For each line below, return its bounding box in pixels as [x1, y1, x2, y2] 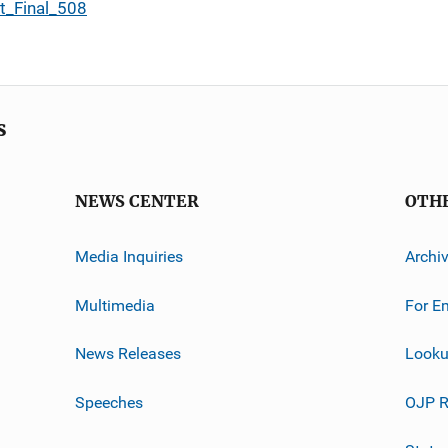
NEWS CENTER [74, 192, 199, 211]
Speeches [74, 392, 143, 412]
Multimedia [74, 295, 155, 315]
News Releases [74, 343, 181, 363]
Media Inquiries [74, 246, 183, 266]
